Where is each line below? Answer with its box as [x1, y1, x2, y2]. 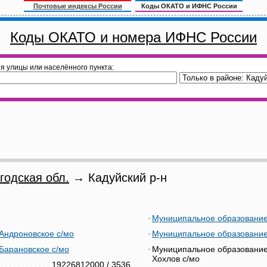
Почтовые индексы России [33, 2, 122, 10]
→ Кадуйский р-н [69, 171, 167, 184]
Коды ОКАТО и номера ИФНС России [10, 29, 257, 45]
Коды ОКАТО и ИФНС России [141, 2, 237, 10]
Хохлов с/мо [152, 254, 200, 263]
